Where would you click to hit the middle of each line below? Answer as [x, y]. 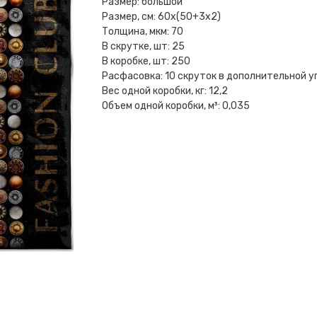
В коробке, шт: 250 [146, 61]
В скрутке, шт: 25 [143, 46]
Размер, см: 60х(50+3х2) [161, 17]
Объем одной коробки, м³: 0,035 [176, 106]
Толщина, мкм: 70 [143, 31]
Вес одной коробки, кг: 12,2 [165, 91]
